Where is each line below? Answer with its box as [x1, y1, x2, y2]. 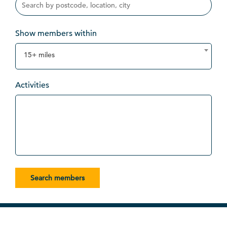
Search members [30, 173, 85, 183]
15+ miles [24, 50, 55, 60]
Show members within [15, 28, 97, 39]
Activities [15, 80, 49, 91]
